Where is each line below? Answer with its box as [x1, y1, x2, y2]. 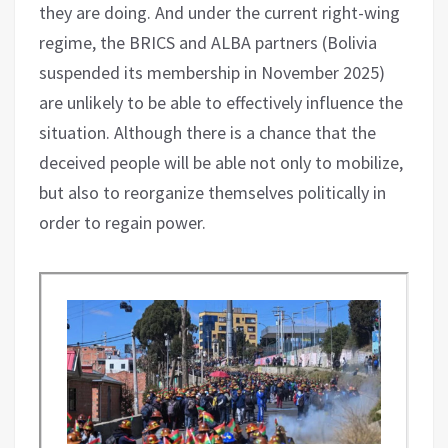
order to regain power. [39, 210, 206, 234]
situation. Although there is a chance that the [39, 120, 376, 144]
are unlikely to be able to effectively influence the [39, 90, 403, 114]
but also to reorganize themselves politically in [39, 180, 386, 204]
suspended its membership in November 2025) [39, 60, 385, 84]
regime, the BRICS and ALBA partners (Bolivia [39, 30, 377, 54]
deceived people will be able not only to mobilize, [39, 150, 403, 174]
